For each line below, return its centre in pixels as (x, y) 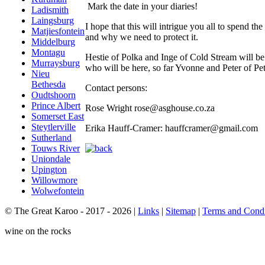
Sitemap (181, 211)
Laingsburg (53, 20)
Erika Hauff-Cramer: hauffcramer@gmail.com (173, 128)
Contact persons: (116, 88)
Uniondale (51, 159)
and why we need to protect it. (142, 37)
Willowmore (54, 180)
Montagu (48, 52)
